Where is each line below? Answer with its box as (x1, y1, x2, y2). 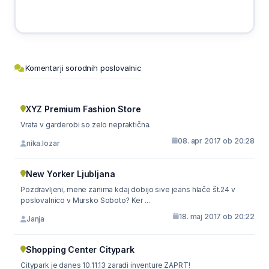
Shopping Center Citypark (25, 244, 134, 255)
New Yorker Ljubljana (25, 168, 115, 179)
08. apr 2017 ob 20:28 (178, 136, 255, 145)
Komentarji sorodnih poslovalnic (25, 62, 142, 73)
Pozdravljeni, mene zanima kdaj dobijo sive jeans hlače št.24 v (20, 184, 235, 194)
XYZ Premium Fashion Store (25, 103, 141, 114)
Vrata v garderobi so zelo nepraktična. (20, 119, 151, 129)
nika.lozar (26, 139, 60, 148)
